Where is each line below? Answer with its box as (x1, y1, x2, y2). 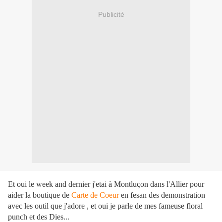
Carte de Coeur (71, 191, 119, 200)
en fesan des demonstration (121, 191, 205, 200)
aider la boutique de (8, 191, 71, 200)
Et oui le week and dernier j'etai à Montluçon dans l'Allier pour (8, 180, 204, 189)
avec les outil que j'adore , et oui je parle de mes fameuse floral (8, 202, 203, 211)
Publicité (98, 10, 124, 18)
